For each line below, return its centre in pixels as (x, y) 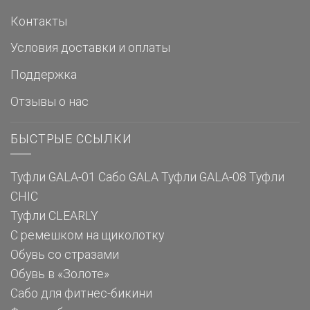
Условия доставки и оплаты (90, 48)
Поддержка (44, 75)
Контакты (39, 21)
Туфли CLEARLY (54, 216)
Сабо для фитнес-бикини (81, 294)
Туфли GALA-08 (204, 177)
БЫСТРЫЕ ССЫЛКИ (71, 139)
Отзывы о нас (49, 101)
